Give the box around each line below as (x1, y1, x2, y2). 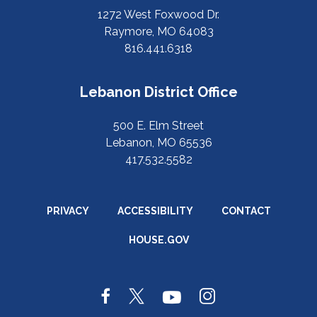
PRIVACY (46, 205, 89, 217)
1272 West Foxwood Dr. (98, 8, 219, 21)
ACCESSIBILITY (117, 205, 193, 217)
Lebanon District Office (79, 83, 238, 100)
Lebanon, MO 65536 (105, 136, 212, 149)
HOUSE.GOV (128, 234, 189, 246)
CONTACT (221, 205, 271, 217)
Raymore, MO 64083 (103, 25, 214, 38)
